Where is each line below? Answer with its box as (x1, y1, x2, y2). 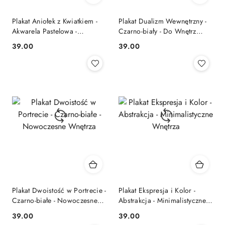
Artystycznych (119, 36, 160, 46)
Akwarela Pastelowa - (12, 26, 77, 36)
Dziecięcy (12, 36, 43, 46)
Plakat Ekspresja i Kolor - (119, 185, 196, 196)
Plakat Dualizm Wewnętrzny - (119, 16, 207, 26)
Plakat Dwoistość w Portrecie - (12, 185, 106, 196)
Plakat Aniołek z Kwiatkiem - (12, 16, 97, 26)
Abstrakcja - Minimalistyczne (119, 195, 206, 206)
